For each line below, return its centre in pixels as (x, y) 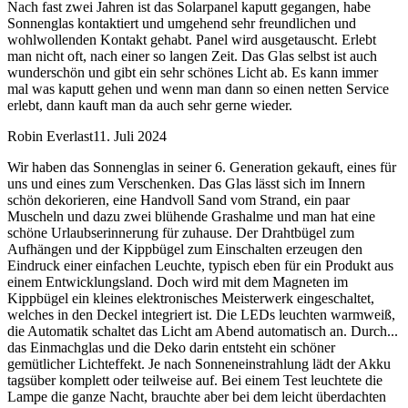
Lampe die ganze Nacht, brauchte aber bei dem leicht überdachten (197, 397)
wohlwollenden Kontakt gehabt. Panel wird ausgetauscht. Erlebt (192, 40)
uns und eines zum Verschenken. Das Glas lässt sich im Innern (186, 184)
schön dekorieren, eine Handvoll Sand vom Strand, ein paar (178, 200)
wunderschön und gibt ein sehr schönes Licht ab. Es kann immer (193, 73)
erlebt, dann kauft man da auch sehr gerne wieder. (150, 106)
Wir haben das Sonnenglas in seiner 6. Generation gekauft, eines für (202, 168)
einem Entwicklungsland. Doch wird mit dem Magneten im (178, 282)
